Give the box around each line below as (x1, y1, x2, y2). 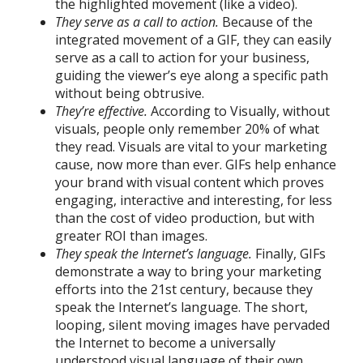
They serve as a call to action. (55, 12, 219, 31)
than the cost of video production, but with (55, 208, 314, 227)
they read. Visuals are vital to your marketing (55, 137, 327, 156)
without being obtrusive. (55, 83, 207, 102)
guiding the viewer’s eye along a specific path (55, 66, 328, 84)
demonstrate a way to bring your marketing (55, 262, 322, 280)
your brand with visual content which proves (55, 173, 324, 191)
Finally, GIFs (252, 244, 326, 263)
